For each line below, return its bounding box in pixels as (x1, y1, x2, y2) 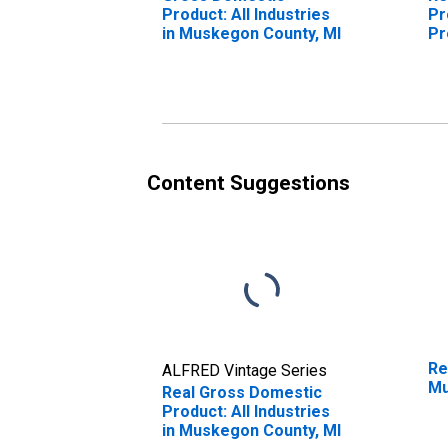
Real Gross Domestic (162, 382, 322, 402)
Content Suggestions (147, 170, 350, 195)
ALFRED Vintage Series (162, 360, 327, 380)
